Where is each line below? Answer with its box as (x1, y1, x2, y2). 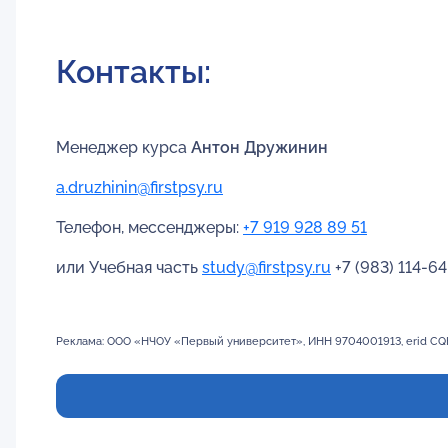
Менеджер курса (56, 137, 191, 157)
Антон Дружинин (191, 137, 328, 157)
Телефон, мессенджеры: (56, 217, 243, 237)
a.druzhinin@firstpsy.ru (56, 177, 223, 197)
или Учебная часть (56, 257, 202, 277)
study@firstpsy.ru (202, 257, 331, 277)
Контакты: (56, 52, 211, 90)
